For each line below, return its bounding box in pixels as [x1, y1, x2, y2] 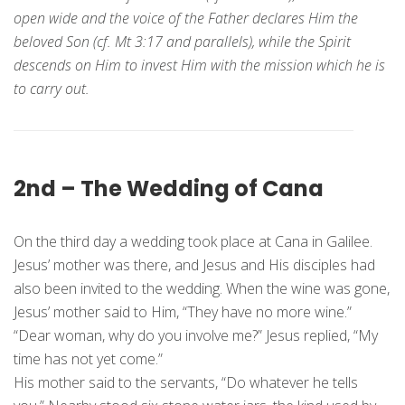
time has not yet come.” [14, 349, 163, 370]
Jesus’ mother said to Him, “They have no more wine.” [14, 302, 352, 323]
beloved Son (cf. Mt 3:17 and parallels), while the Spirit [14, 32, 351, 52]
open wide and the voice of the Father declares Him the [14, 8, 358, 29]
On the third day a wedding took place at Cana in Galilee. [14, 231, 372, 252]
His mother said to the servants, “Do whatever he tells [14, 372, 358, 393]
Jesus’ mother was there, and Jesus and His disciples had [14, 255, 375, 276]
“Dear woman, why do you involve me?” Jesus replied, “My [14, 325, 378, 346]
